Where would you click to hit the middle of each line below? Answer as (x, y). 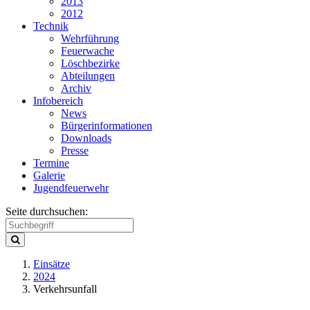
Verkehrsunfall (65, 289)
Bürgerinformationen (107, 126)
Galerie (49, 175)
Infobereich (58, 101)
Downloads (86, 138)
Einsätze (52, 264)
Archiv (76, 88)
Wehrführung (90, 38)
